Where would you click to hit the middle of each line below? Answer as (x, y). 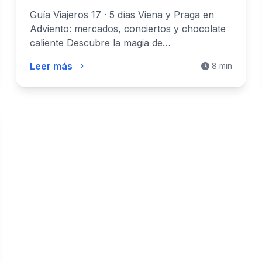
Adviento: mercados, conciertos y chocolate (127, 29)
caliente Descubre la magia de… (100, 43)
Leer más (51, 66)
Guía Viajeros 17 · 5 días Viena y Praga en (122, 15)
